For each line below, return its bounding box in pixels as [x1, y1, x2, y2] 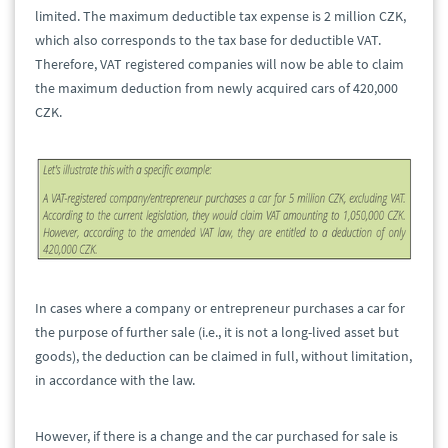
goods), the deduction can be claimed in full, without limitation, [35, 347, 412, 366]
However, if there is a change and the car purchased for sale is [35, 427, 398, 446]
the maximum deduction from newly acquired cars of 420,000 [35, 79, 398, 98]
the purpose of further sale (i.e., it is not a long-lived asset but [35, 323, 399, 342]
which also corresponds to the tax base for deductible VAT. [35, 31, 381, 50]
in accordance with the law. [35, 371, 195, 390]
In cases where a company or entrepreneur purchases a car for [35, 299, 405, 318]
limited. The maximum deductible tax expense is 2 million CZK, [35, 7, 406, 26]
